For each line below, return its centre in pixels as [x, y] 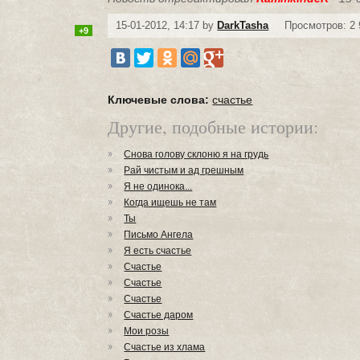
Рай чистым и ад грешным [184, 170]
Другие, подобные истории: [213, 127]
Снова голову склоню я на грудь [196, 154]
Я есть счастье [158, 251]
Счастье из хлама [165, 347]
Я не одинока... [158, 186]
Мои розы [147, 331]
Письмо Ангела [159, 235]
